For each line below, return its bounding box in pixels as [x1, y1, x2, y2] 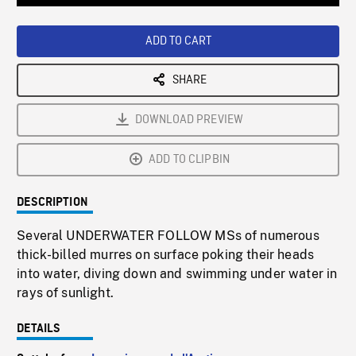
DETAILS [17, 323, 61, 336]
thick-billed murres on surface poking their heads [17, 247, 315, 263]
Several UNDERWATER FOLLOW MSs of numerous [17, 228, 319, 244]
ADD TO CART [145, 33, 211, 50]
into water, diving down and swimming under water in [17, 266, 338, 282]
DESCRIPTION [17, 196, 88, 210]
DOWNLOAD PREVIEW [134, 112, 244, 129]
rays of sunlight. [17, 285, 114, 301]
